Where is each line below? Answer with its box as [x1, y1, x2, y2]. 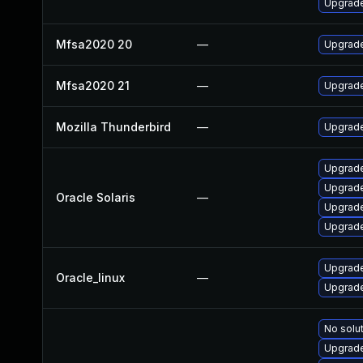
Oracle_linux [56, 271, 125, 284]
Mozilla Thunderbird [56, 120, 171, 134]
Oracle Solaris [56, 190, 135, 204]
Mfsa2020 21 [56, 79, 130, 92]
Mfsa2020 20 [56, 37, 132, 51]
